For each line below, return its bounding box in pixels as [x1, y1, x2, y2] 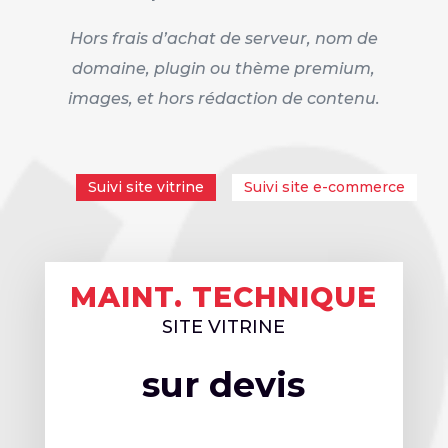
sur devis [142, 362, 306, 406]
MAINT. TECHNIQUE [70, 279, 378, 314]
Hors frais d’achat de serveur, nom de [69, 28, 378, 48]
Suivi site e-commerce [244, 177, 405, 196]
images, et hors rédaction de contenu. [67, 88, 380, 108]
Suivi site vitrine [88, 177, 204, 196]
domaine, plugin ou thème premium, [72, 58, 376, 78]
